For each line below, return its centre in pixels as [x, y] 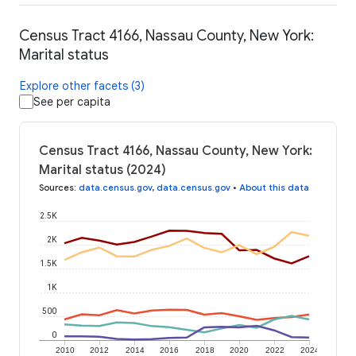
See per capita [72, 102]
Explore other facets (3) [82, 86]
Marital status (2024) [103, 170]
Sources [56, 188]
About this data [274, 188]
